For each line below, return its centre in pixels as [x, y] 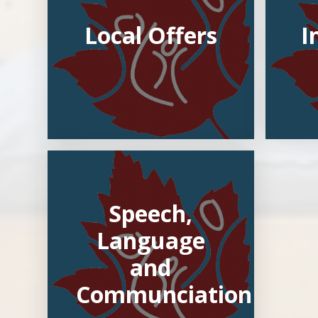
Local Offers [150, 35]
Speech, [151, 214]
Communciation [164, 295]
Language [150, 241]
